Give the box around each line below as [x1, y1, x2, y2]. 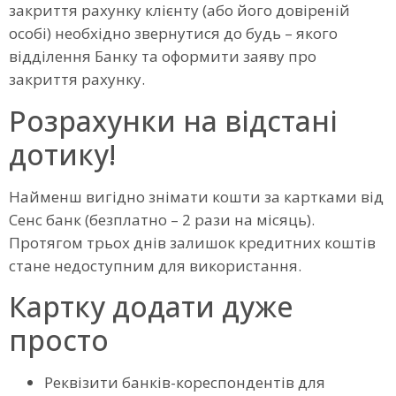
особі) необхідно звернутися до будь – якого [9, 23, 338, 44]
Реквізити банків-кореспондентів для [44, 371, 325, 392]
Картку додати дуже [9, 286, 293, 325]
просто [9, 320, 109, 359]
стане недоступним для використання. [9, 255, 301, 276]
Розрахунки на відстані [9, 101, 338, 140]
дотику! [9, 134, 116, 173]
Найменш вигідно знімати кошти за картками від [9, 186, 384, 207]
